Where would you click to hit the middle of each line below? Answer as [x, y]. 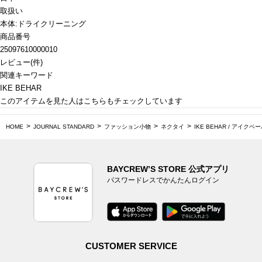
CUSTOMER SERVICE [131, 246]
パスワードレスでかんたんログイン [163, 180]
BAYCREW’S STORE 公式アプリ [168, 169]
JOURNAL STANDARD [64, 127]
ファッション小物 [127, 127]
